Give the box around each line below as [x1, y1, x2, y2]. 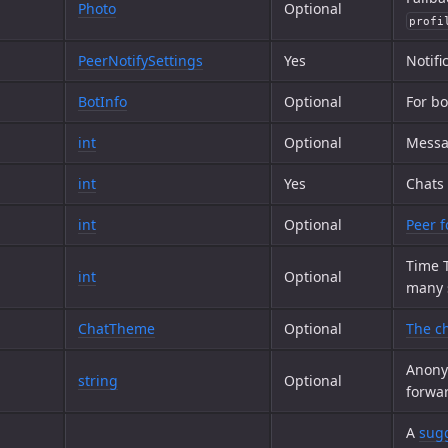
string [78, 371, 118, 390]
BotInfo [78, 92, 127, 111]
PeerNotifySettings [78, 51, 203, 70]
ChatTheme [78, 319, 155, 338]
